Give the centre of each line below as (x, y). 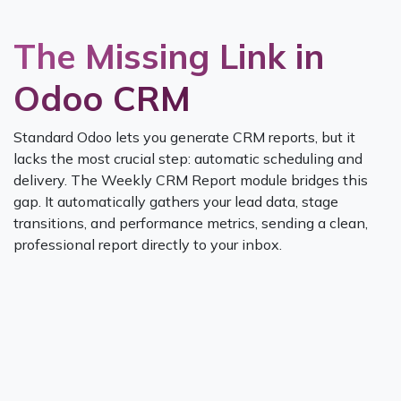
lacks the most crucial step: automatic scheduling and (188, 158)
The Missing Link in (169, 55)
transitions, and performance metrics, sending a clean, (191, 222)
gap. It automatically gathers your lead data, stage (176, 201)
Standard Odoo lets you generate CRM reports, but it (184, 137)
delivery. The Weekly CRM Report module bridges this (191, 179)
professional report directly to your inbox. (148, 244)
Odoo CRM (102, 98)
